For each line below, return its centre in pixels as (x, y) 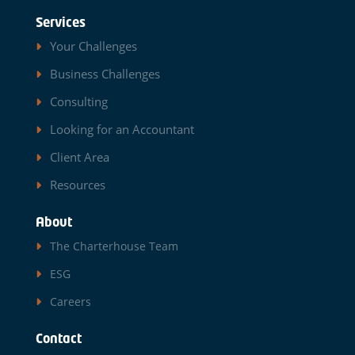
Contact (58, 340)
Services (60, 23)
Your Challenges (93, 46)
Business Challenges (105, 73)
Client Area (79, 157)
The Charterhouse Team (114, 246)
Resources (77, 184)
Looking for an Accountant (122, 129)
